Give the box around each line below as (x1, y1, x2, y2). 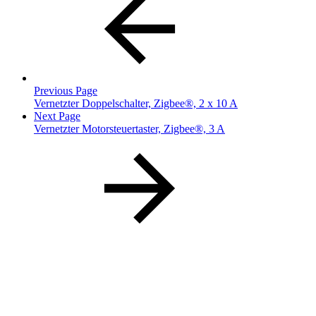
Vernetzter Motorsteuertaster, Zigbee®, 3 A (34, 123, 225, 135)
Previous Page (34, 85, 97, 97)
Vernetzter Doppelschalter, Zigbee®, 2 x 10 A (34, 97, 238, 110)
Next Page (34, 110, 80, 123)
